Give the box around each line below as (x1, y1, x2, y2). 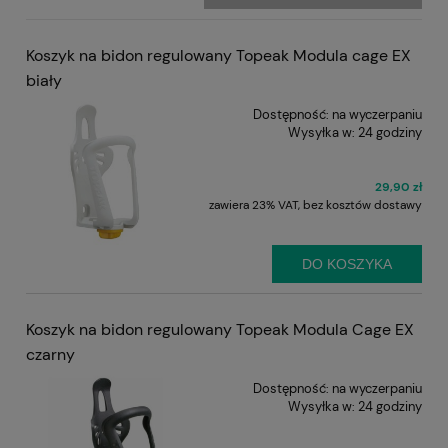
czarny (26, 344, 75, 366)
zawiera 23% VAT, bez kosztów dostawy (209, 196, 422, 213)
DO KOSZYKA (302, 256, 392, 273)
